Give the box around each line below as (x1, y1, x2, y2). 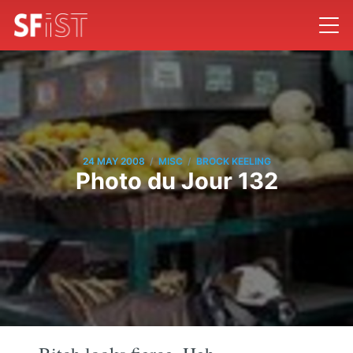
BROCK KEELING (195, 155, 271, 168)
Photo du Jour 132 (75, 166, 278, 195)
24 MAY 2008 (82, 155, 145, 168)
